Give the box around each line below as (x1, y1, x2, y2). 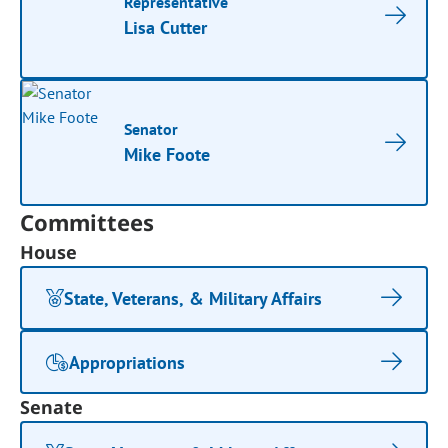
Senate (20, 395, 84, 419)
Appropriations (69, 350, 186, 374)
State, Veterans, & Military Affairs (64, 286, 323, 310)
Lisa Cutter (124, 16, 208, 39)
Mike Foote (124, 143, 211, 166)
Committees (20, 207, 155, 237)
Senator (124, 119, 179, 139)
